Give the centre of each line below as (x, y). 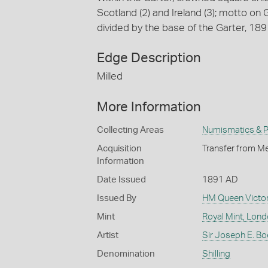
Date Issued (121, 179)
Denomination (126, 254)
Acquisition (119, 148)
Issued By (117, 198)
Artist (108, 235)
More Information (149, 107)
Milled (110, 77)
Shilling (216, 254)
